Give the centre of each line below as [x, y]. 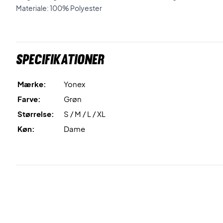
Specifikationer [60, 59]
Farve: [29, 99]
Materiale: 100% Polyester [59, 8]
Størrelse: [36, 114]
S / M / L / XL [85, 114]
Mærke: [32, 84]
